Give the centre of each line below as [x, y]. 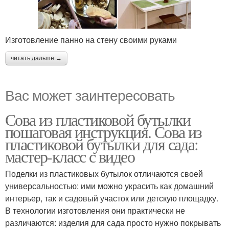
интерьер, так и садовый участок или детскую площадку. [112, 198]
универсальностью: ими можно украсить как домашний [109, 186]
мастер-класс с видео [70, 156]
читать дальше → [36, 59]
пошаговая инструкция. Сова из [104, 132]
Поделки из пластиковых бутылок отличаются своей [104, 174]
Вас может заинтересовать [90, 95]
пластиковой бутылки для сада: [102, 144]
